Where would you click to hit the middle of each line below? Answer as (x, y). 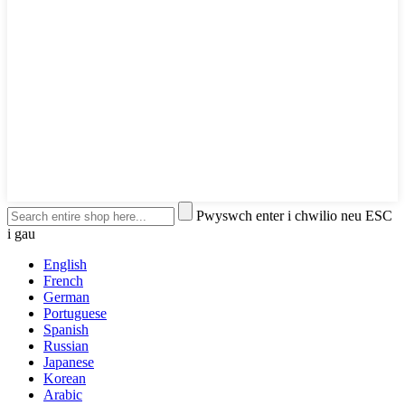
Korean (65, 379)
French (63, 281)
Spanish (66, 330)
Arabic (63, 395)
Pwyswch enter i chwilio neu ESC (294, 216)
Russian (66, 346)
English (65, 265)
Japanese (69, 363)
